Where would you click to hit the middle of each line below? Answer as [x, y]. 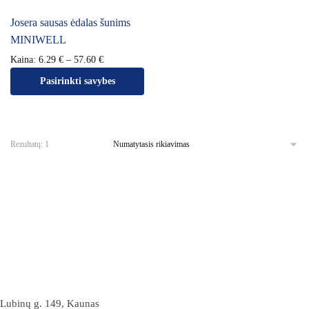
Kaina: [24, 60]
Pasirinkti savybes [77, 81]
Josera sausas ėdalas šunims [70, 22]
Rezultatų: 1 [30, 144]
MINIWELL [38, 40]
